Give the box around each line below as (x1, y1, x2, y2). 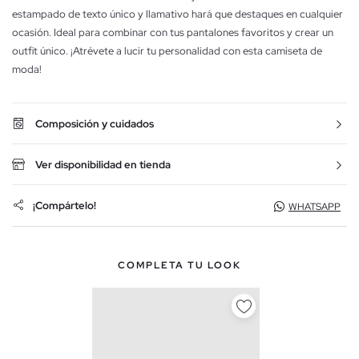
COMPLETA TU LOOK (118, 258, 241, 272)
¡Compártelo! (33, 199, 96, 213)
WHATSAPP (288, 200, 341, 213)
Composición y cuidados (35, 116, 154, 131)
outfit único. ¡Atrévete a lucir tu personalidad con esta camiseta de (12, 43, 322, 58)
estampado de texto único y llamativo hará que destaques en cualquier (12, 6, 343, 21)
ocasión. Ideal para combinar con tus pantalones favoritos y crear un (12, 25, 333, 39)
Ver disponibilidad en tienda (35, 157, 171, 171)
